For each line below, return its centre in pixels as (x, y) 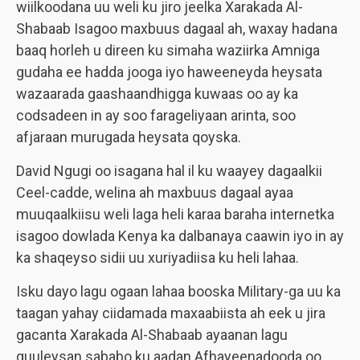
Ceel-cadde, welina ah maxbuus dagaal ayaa (155, 192)
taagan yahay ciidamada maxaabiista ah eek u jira (171, 313)
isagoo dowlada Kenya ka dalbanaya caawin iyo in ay (180, 236)
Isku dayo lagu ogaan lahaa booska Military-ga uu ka (178, 291)
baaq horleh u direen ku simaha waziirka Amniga (168, 50)
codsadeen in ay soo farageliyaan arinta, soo (156, 115)
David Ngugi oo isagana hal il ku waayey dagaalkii (169, 171)
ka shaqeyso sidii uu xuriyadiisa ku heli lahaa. (157, 258)
